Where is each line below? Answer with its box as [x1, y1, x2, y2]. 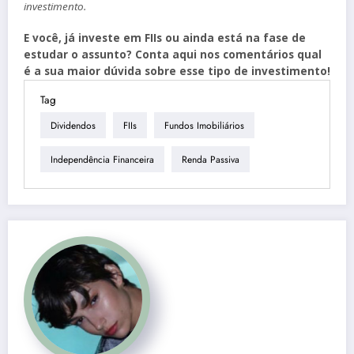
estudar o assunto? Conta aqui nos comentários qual [24, 47, 322, 62]
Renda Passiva [182, 152, 239, 167]
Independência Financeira [51, 152, 154, 167]
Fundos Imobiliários [164, 118, 244, 133]
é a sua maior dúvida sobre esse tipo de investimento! [24, 64, 330, 79]
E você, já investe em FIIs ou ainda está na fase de [24, 31, 306, 46]
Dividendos [51, 118, 96, 133]
